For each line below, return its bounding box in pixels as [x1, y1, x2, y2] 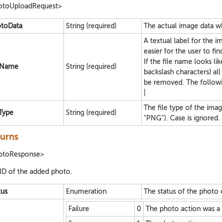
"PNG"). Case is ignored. [144, 114, 220, 122]
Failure [68, 205, 89, 213]
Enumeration [66, 188, 107, 195]
